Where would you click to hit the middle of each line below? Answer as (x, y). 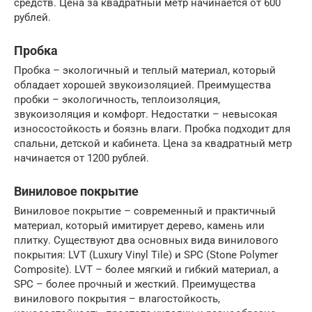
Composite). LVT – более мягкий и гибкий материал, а (146, 269)
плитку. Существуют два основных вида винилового (146, 240)
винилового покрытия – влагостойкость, (117, 298)
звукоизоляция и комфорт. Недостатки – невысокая (146, 114)
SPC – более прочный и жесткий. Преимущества (135, 284)
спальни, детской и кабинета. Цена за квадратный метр (153, 143)
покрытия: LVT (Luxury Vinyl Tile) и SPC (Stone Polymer (146, 255)
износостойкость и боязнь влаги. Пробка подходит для (152, 128)
